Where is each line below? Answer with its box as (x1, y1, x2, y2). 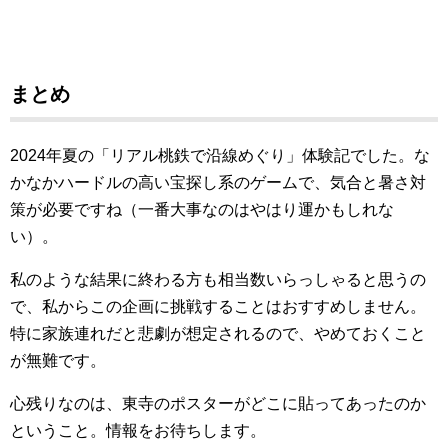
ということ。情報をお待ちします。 (10, 422, 266, 440)
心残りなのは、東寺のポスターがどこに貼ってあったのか (10, 395, 426, 413)
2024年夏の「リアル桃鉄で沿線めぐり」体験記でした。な (10, 147, 430, 165)
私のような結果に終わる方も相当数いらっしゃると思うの (10, 271, 426, 289)
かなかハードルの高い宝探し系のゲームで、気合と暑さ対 (10, 174, 426, 192)
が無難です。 (10, 352, 106, 370)
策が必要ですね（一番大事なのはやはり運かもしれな (10, 201, 394, 219)
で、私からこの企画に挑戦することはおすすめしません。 (10, 298, 426, 316)
